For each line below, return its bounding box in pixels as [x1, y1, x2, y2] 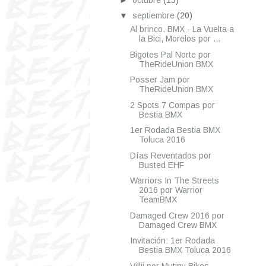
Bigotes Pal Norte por [129, 49, 211, 59]
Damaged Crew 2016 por [129, 210, 224, 220]
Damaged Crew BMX [138, 220, 217, 230]
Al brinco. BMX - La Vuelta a [129, 24, 234, 34]
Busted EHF [138, 160, 184, 170]
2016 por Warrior [138, 185, 202, 195]
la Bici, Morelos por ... [138, 34, 220, 44]
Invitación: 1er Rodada [129, 236, 215, 246]
